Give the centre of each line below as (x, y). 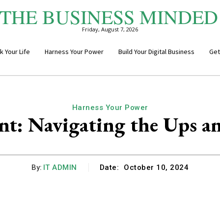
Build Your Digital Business (156, 52)
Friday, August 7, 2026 (110, 29)
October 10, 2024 (156, 168)
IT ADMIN (60, 167)
